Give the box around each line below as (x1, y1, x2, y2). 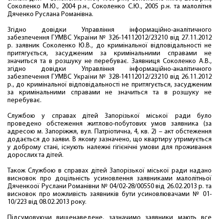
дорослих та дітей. (7, 152, 64, 159)
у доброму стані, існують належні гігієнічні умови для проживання (7, 144, 212, 151)
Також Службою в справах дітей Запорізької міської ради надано (7, 167, 212, 175)
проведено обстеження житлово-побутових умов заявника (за (7, 120, 212, 128)
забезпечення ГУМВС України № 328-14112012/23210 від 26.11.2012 (7, 73, 212, 81)
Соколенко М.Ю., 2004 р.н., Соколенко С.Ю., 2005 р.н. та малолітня (7, 3, 212, 10)
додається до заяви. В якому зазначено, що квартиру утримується (7, 136, 212, 143)
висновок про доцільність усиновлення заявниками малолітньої (7, 175, 212, 182)
